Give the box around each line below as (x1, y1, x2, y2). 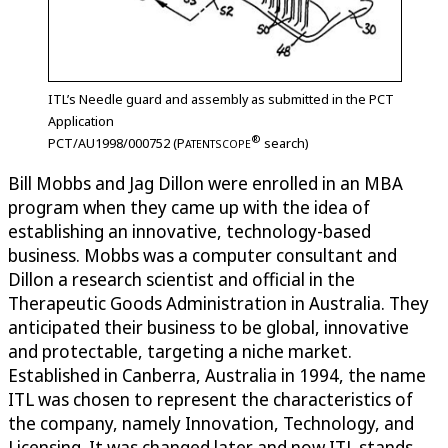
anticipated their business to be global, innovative (8, 315, 409, 340)
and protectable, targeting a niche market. (8, 339, 352, 364)
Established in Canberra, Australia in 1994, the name (8, 363, 426, 388)
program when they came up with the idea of (8, 195, 370, 220)
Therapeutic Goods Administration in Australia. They (8, 291, 429, 316)
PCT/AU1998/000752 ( (48, 134, 177, 153)
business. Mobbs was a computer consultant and (8, 243, 397, 268)
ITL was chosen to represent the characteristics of (8, 387, 413, 412)
